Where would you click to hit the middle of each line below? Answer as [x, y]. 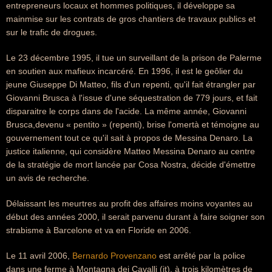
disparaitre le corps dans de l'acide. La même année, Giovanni [126, 111]
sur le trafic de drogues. [52, 32]
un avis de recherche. [48, 178]
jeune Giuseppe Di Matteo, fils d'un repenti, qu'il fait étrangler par [131, 84]
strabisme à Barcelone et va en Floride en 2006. [99, 230]
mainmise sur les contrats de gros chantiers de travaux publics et [131, 19]
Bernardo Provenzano [114, 256]
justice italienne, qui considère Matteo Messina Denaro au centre [131, 151]
